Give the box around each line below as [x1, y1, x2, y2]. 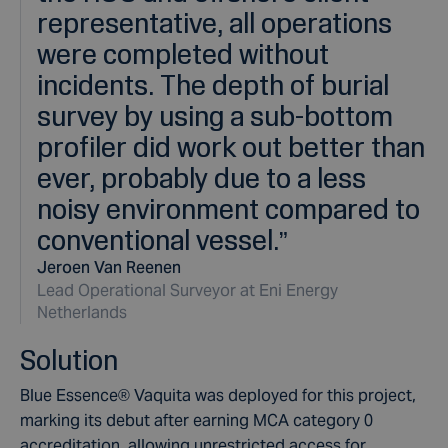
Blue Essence [20, 385, 118, 406]
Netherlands [37, 302, 127, 323]
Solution [20, 344, 118, 375]
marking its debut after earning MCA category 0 [20, 410, 373, 431]
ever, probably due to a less [37, 162, 366, 193]
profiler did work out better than [37, 131, 425, 162]
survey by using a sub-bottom [37, 100, 393, 131]
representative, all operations [37, 7, 392, 38]
